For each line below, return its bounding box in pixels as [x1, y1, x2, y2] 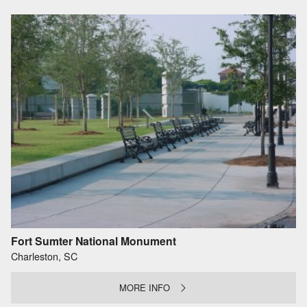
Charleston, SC [11, 249, 77, 264]
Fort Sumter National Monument [11, 233, 176, 249]
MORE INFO [119, 281, 171, 295]
